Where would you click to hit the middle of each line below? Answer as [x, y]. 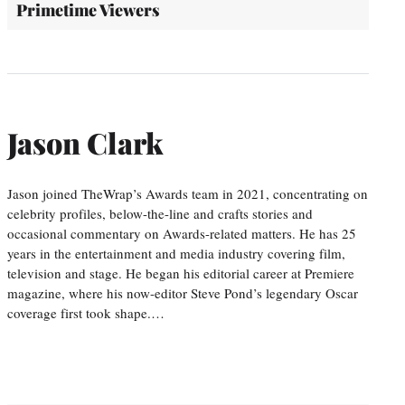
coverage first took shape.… [86, 312]
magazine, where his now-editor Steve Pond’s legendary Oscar [183, 292]
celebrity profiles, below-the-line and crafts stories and [160, 213]
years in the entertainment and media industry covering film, [176, 253]
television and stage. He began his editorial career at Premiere [181, 273]
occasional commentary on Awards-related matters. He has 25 [182, 233]
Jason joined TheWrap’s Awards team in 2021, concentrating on [188, 193]
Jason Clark [85, 143]
